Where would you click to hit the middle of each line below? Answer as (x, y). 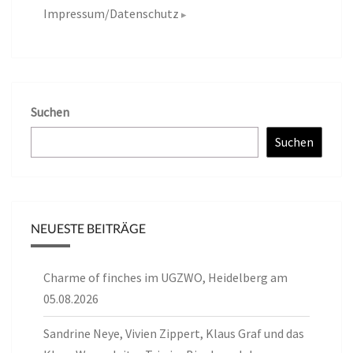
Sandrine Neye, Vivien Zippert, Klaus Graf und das (174, 333)
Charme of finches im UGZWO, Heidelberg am (165, 277)
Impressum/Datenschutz (111, 13)
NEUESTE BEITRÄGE (88, 228)
